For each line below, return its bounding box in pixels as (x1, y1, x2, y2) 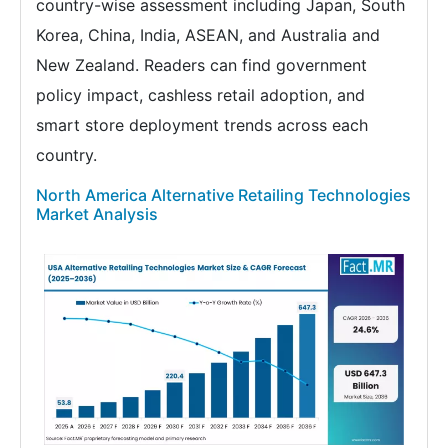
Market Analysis (36, 204, 158, 225)
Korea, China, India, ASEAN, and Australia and (36, 25, 380, 46)
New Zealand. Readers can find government (36, 55, 367, 76)
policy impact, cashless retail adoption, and (36, 85, 365, 106)
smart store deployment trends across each (36, 115, 368, 136)
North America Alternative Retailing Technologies (36, 185, 411, 206)
